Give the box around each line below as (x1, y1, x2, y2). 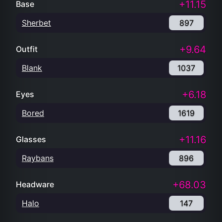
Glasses (16, 134, 46, 144)
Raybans (22, 153, 54, 163)
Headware (16, 179, 54, 189)
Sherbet (22, 18, 51, 28)
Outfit (16, 44, 38, 54)
